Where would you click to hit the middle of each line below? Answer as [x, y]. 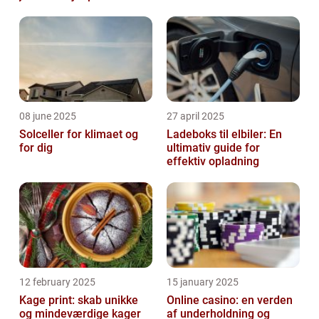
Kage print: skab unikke [79, 300]
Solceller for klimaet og [79, 135]
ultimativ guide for [213, 148]
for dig [36, 148]
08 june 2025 [48, 116]
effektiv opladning [213, 162]
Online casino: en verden [230, 300]
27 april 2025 [195, 116]
